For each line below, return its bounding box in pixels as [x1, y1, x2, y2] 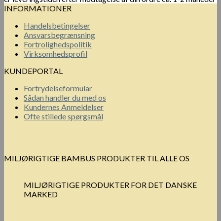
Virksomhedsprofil [24, 49, 87, 59]
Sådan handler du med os [24, 93, 106, 103]
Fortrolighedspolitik [24, 39, 92, 49]
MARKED [24, 189, 58, 199]
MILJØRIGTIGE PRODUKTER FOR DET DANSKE [24, 180, 197, 190]
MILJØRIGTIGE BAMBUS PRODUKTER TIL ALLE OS [4, 153, 189, 163]
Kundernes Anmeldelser [24, 102, 104, 112]
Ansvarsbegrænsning [24, 30, 95, 40]
